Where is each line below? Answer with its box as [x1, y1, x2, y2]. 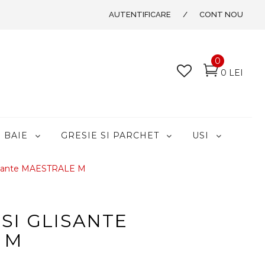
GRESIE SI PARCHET [61, 130, 159, 141]
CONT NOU [199, 10, 243, 19]
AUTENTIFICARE [109, 10, 171, 19]
